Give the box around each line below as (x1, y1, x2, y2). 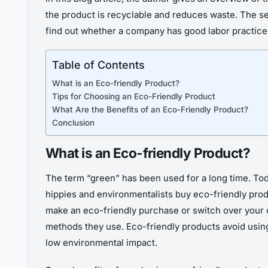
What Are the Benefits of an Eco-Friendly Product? (52, 105, 248, 115)
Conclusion (52, 118, 95, 128)
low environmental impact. (45, 237, 157, 249)
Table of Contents (52, 59, 145, 72)
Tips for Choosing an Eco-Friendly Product (52, 92, 215, 102)
